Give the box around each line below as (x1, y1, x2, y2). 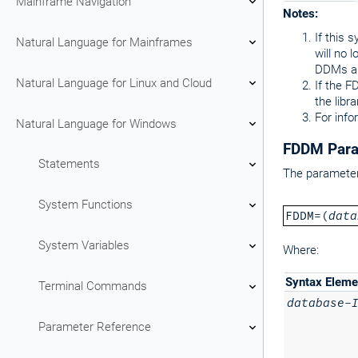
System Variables (38, 238, 129, 253)
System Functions (38, 197, 133, 212)
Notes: (283, 6, 318, 21)
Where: (283, 243, 319, 257)
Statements (38, 157, 100, 171)
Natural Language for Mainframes (16, 34, 193, 50)
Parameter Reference (38, 320, 151, 334)
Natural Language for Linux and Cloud (16, 75, 212, 90)
